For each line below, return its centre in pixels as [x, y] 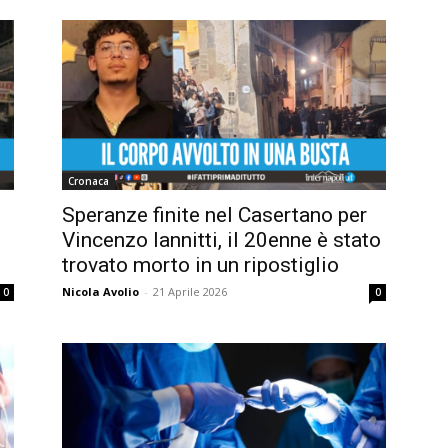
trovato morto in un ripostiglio [200, 264]
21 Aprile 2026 [190, 291]
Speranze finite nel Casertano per [214, 214]
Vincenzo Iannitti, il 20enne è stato [221, 239]
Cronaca [88, 180]
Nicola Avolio [100, 291]
